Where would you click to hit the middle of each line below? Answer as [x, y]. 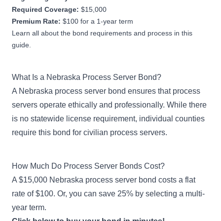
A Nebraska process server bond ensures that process [106, 91]
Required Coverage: [46, 9]
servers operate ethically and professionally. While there [109, 105]
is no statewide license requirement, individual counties [108, 118]
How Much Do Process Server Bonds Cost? [88, 166]
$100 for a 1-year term [98, 21]
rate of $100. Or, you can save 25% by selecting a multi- [108, 193]
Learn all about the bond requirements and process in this [102, 33]
